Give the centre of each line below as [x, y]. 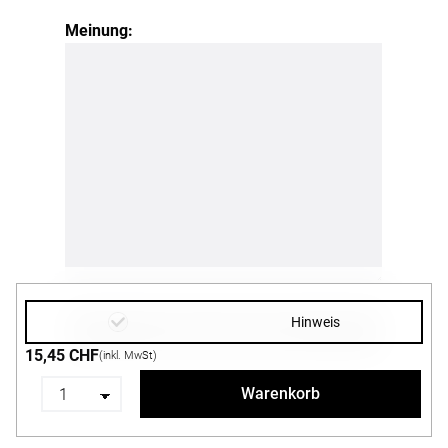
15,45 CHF [62, 355]
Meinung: [99, 31]
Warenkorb [280, 393]
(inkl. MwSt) [128, 355]
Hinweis [315, 322]
